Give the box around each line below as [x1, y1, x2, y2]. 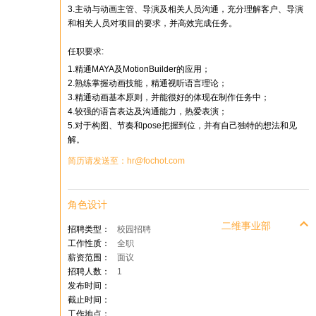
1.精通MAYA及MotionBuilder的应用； [68, 64, 210, 74]
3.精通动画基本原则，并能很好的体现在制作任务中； [68, 92, 269, 102]
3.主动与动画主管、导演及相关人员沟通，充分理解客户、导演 [68, 4, 303, 14]
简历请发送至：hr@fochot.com [68, 156, 185, 166]
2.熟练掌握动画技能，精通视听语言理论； [68, 78, 227, 88]
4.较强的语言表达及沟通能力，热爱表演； [68, 107, 227, 116]
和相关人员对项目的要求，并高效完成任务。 [68, 18, 237, 28]
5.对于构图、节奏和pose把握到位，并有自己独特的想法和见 [68, 121, 297, 130]
